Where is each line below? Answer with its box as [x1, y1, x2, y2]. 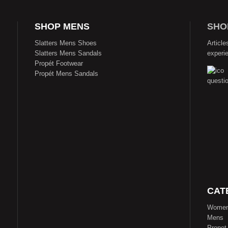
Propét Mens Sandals [35, 70, 98, 77]
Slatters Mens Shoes [35, 39, 97, 47]
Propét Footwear [35, 60, 83, 67]
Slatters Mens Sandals [35, 49, 102, 57]
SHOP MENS [35, 21, 90, 32]
